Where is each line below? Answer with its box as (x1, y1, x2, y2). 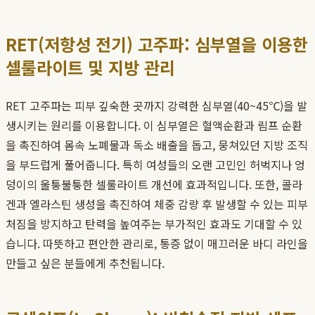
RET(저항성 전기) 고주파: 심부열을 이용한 (6, 32, 308, 57)
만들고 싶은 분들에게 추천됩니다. (6, 255, 165, 272)
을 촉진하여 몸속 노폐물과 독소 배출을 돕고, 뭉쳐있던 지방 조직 (6, 136, 308, 154)
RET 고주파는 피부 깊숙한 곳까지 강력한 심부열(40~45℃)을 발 (6, 97, 307, 115)
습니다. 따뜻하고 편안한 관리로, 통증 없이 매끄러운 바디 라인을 (6, 235, 308, 252)
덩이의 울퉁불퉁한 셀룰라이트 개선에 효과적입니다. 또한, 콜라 (6, 176, 302, 193)
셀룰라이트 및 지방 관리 (6, 55, 175, 80)
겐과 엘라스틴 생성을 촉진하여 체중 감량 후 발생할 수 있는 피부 (6, 195, 308, 213)
